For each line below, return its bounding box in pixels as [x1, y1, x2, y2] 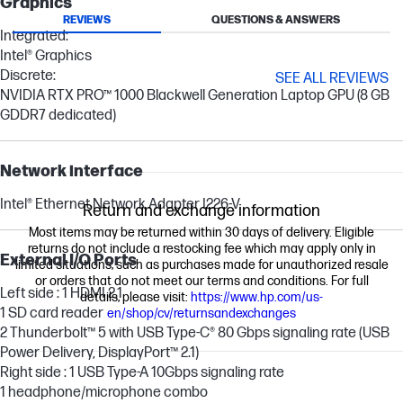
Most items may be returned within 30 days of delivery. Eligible [29, 225, 374, 241]
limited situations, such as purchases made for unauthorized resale [14, 257, 389, 273]
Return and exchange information [83, 201, 320, 221]
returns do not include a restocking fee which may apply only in [27, 241, 376, 257]
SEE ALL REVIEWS [275, 70, 389, 88]
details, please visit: [80, 290, 191, 306]
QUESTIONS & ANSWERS [211, 13, 340, 28]
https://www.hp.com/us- [191, 290, 323, 306]
